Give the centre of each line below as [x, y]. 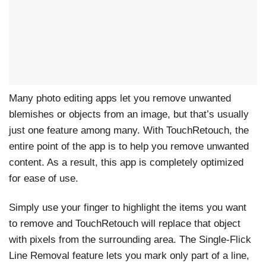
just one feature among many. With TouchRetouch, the [129, 130]
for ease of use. [44, 178]
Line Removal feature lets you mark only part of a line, [129, 255]
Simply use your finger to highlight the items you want [128, 207]
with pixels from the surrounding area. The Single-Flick [130, 239]
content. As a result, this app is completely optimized [126, 162]
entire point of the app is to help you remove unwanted [129, 146]
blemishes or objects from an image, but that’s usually [129, 114]
